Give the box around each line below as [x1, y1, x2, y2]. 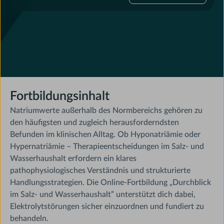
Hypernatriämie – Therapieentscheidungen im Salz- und [10, 142, 204, 150]
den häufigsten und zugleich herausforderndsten [10, 118, 179, 126]
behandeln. [10, 214, 49, 222]
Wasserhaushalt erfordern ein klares [10, 154, 137, 162]
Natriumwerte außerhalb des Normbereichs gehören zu [10, 106, 203, 114]
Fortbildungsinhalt [10, 89, 110, 102]
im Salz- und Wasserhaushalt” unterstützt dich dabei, [10, 190, 196, 198]
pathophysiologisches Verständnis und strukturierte [10, 166, 191, 174]
